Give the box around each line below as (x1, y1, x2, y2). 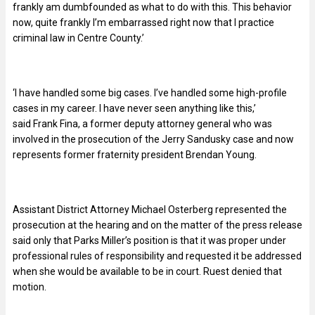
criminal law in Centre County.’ (13, 32, 144, 44)
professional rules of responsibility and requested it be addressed (13, 250, 302, 262)
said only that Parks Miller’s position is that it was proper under (13, 234, 286, 246)
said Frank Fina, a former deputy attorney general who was (13, 117, 272, 129)
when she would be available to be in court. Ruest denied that (13, 265, 282, 277)
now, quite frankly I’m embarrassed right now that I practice (13, 16, 274, 28)
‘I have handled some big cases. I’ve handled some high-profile (13, 86, 287, 98)
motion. (13, 281, 46, 292)
